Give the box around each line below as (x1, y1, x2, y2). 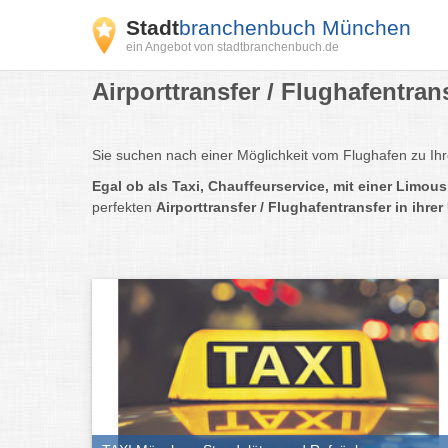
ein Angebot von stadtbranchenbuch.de (126, 40, 339, 54)
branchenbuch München (179, 16, 411, 39)
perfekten (92, 199, 156, 215)
